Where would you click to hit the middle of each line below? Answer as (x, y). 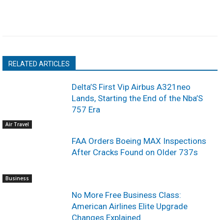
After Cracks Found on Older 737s (135, 152)
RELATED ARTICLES (39, 64)
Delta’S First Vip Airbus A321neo (131, 87)
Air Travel (17, 124)
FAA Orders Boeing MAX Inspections (139, 141)
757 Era (86, 110)
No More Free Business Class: (127, 195)
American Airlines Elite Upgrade (130, 206)
